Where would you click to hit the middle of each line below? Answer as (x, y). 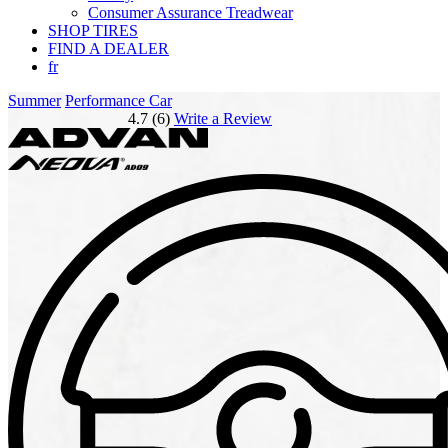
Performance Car (118, 101)
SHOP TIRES (93, 31)
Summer (34, 101)
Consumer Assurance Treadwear (190, 13)
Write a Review (223, 119)
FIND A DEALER (108, 49)
